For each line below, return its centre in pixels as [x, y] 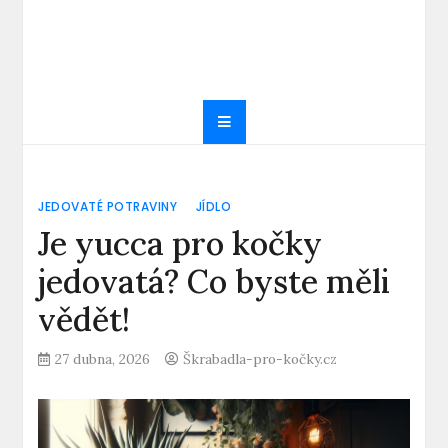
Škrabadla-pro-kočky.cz [260, 359]
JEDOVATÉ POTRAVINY [108, 206]
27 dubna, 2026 [103, 359]
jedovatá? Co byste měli [214, 281]
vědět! [84, 319]
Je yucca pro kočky [180, 243]
